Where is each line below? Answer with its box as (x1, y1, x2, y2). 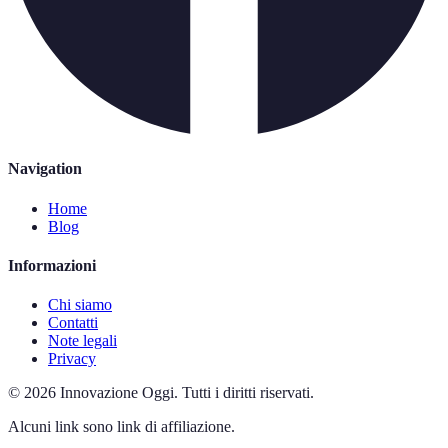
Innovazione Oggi (60, 384, 174, 402)
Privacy (48, 350, 96, 368)
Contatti (48, 314, 98, 332)
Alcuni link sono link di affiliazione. (8, 418, 235, 436)
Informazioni (8, 256, 96, 274)
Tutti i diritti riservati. (182, 384, 314, 402)
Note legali (48, 332, 117, 350)
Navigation (8, 160, 82, 178)
